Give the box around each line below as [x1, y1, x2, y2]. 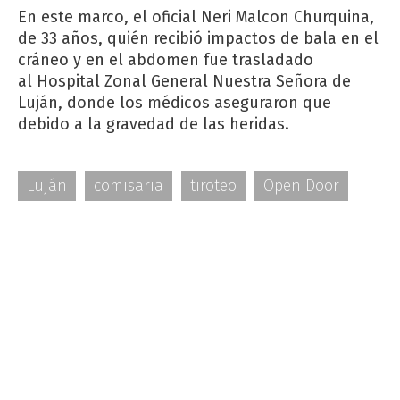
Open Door [263, 175, 339, 196]
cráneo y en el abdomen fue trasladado [18, 49, 313, 70]
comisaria [94, 175, 163, 196]
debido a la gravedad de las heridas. [18, 113, 294, 134]
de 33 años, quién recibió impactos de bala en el [18, 28, 379, 48]
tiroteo [190, 175, 237, 196]
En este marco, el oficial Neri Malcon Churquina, [18, 6, 374, 27]
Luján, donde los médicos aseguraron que [18, 92, 331, 112]
